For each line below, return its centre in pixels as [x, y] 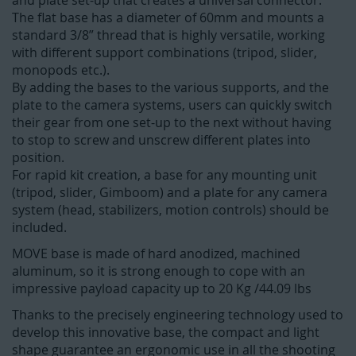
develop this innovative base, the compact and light [166, 333]
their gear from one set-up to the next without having [172, 123]
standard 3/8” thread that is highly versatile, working [168, 35]
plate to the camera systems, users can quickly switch [172, 105]
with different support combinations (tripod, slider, [164, 53]
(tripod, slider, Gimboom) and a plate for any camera [170, 193]
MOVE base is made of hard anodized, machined [156, 254]
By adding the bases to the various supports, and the [170, 88]
